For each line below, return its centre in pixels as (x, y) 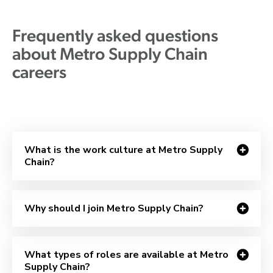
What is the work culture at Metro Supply (123, 150)
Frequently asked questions (115, 37)
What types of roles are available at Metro (126, 254)
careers (39, 73)
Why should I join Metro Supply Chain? (114, 208)
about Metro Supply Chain (110, 55)
